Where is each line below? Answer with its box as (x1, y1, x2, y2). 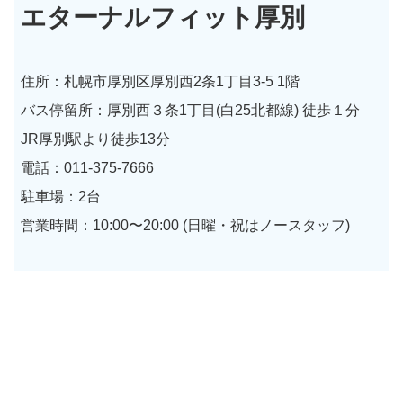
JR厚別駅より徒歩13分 (21, 130, 171, 147)
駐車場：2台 (21, 188, 102, 204)
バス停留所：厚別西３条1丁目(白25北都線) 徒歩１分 (21, 102, 375, 118)
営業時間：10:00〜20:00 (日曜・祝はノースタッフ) (21, 217, 351, 233)
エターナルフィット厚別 (21, 3, 306, 31)
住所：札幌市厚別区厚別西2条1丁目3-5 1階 (21, 73, 300, 89)
